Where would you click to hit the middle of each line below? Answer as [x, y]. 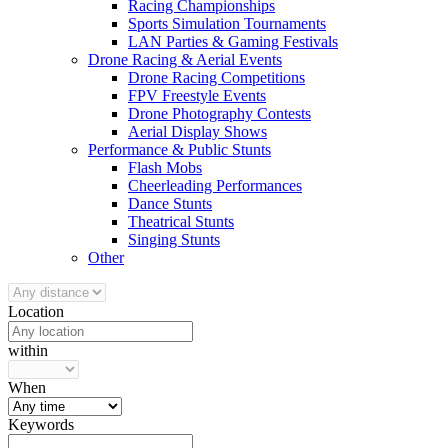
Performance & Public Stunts [179, 149]
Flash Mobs [165, 167]
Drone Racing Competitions [216, 77]
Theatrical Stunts [181, 221]
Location [36, 311]
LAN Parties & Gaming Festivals [233, 41]
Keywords [41, 424]
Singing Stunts [174, 239]
